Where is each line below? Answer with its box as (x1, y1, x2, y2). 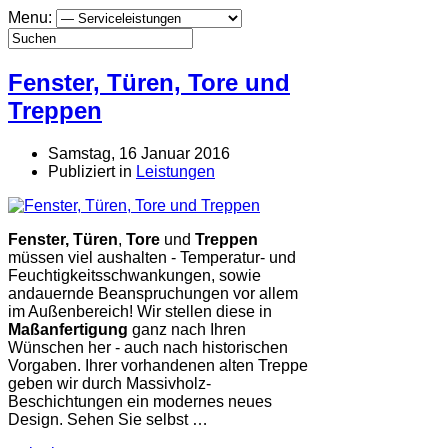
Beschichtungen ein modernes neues (8, 392, 272, 410)
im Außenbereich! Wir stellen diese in (8, 302, 272, 320)
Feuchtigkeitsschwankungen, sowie (8, 266, 261, 284)
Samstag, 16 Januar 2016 (48, 144, 230, 162)
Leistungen (136, 162, 215, 180)
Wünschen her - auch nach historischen (8, 338, 288, 356)
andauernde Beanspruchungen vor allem (8, 284, 298, 302)
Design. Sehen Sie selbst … (8, 410, 208, 428)
